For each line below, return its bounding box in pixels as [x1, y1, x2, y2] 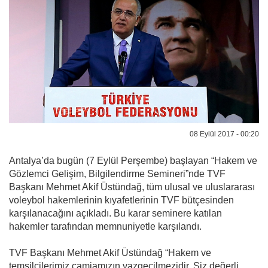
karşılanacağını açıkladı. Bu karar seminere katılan [9, 208, 222, 218]
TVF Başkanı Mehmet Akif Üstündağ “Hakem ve [9, 247, 211, 258]
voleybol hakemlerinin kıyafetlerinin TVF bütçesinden [9, 194, 234, 205]
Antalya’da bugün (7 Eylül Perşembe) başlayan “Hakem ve [9, 155, 257, 166]
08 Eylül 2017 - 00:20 [190, 129, 259, 138]
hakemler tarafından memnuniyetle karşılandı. [9, 221, 202, 232]
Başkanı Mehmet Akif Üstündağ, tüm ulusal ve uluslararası [9, 181, 255, 192]
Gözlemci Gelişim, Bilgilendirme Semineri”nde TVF [9, 168, 226, 179]
